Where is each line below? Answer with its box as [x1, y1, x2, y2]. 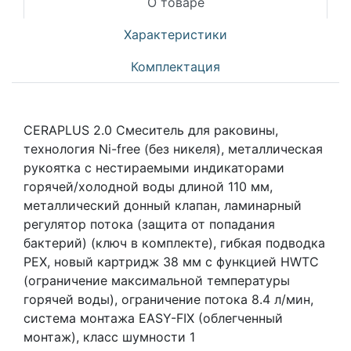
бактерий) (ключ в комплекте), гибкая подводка [24, 235, 325, 251]
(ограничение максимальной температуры [24, 273, 290, 288]
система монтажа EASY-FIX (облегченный [24, 310, 283, 326]
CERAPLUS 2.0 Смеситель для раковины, [24, 122, 278, 138]
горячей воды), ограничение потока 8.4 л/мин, [24, 291, 313, 307]
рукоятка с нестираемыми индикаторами [24, 160, 284, 175]
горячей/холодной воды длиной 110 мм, [24, 179, 273, 194]
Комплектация [131, 59, 220, 74]
